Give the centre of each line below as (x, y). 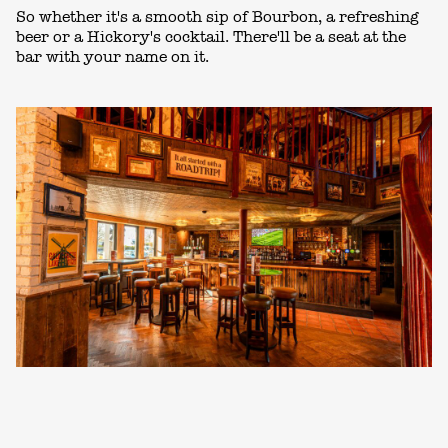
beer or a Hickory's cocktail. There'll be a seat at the (211, 36)
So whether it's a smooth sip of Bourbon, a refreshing (217, 16)
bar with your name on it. (112, 56)
